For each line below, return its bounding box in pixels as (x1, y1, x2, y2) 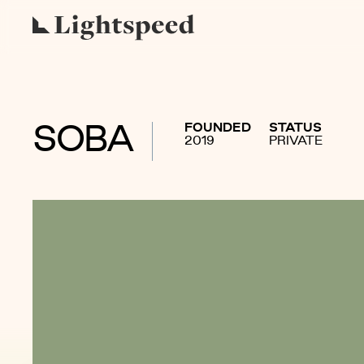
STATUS (269, 123, 323, 134)
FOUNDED (184, 123, 251, 134)
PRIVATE (269, 136, 324, 147)
